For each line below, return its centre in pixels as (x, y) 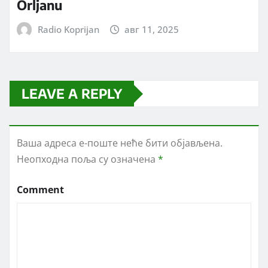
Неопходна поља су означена (87, 159)
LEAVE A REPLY (72, 94)
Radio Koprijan (68, 29)
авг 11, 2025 (152, 29)
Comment (40, 190)
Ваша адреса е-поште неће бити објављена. (120, 143)
